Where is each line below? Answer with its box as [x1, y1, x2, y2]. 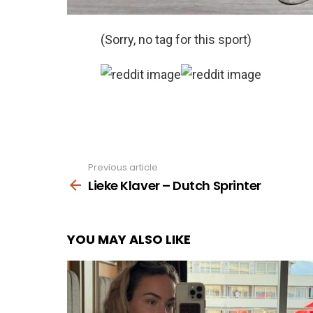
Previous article [88, 161, 158, 174]
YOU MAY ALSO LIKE [67, 230, 191, 248]
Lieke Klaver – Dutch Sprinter [88, 176, 261, 194]
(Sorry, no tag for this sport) [101, 32, 252, 47]
